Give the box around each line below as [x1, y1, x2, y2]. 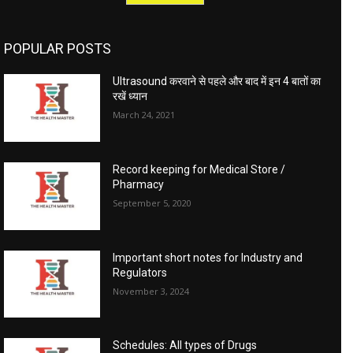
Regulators [113, 266, 168, 279]
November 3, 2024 [113, 284, 190, 297]
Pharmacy [113, 177, 165, 191]
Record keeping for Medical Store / [113, 162, 286, 176]
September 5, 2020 [113, 196, 192, 209]
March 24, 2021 [113, 109, 176, 121]
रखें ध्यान [113, 90, 148, 103]
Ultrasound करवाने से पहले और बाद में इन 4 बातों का [113, 75, 321, 88]
